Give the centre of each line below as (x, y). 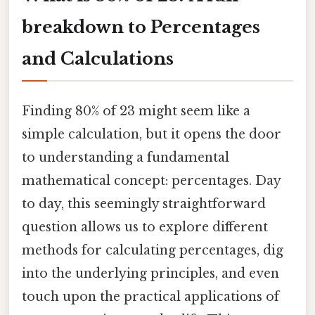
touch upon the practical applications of (150, 296)
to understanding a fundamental (126, 157)
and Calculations (98, 58)
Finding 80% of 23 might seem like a (136, 111)
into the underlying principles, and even (150, 273)
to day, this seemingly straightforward (144, 204)
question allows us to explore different (145, 227)
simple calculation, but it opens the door (152, 134)
